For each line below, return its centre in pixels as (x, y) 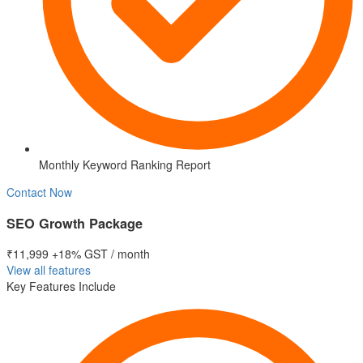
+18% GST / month (101, 254)
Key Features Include (61, 286)
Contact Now (39, 192)
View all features (49, 270)
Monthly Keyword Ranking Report (125, 165)
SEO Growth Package (75, 223)
